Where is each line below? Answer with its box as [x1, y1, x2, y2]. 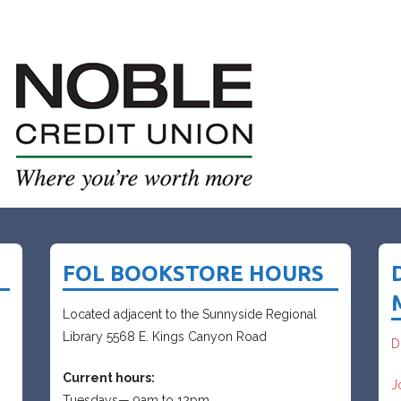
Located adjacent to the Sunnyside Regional [62, 307, 317, 322]
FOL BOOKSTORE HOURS [62, 261, 324, 286]
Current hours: [62, 371, 155, 386]
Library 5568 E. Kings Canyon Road [62, 329, 267, 345]
